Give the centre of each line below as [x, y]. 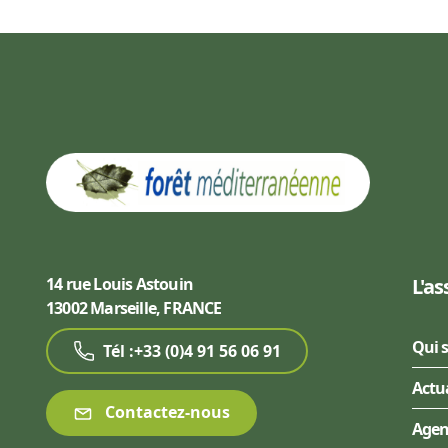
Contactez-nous [165, 412]
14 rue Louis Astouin [119, 284]
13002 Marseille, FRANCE [134, 308]
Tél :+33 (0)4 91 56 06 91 [192, 351]
